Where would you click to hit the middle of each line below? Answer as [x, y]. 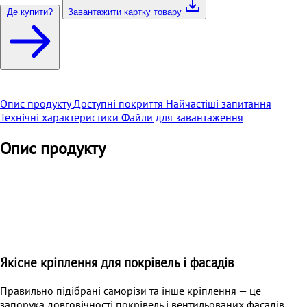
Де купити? [30, 12]
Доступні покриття [120, 104]
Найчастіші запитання [219, 104]
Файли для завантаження [182, 118]
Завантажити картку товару [126, 12]
